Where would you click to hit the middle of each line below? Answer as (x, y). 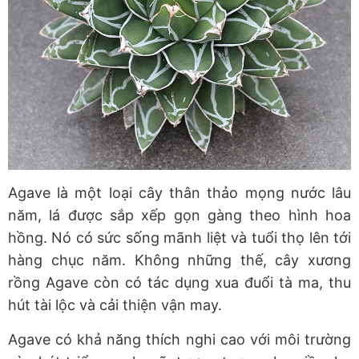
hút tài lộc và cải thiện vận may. (117, 305)
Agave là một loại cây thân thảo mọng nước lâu (179, 193)
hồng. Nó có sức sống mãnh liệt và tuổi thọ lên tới (179, 238)
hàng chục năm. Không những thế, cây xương (179, 260)
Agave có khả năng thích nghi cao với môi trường (179, 340)
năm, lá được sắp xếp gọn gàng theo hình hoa (179, 216)
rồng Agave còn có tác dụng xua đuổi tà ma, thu (179, 283)
